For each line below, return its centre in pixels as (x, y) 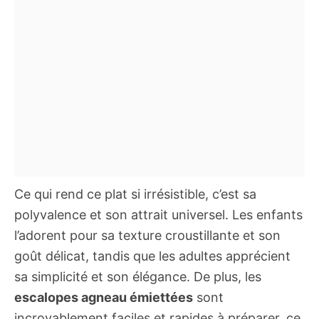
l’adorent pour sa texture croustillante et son (147, 235)
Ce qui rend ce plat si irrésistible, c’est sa (135, 194)
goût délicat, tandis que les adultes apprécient (152, 256)
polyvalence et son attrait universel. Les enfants (158, 215)
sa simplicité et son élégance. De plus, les (138, 277)
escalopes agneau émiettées (104, 297)
